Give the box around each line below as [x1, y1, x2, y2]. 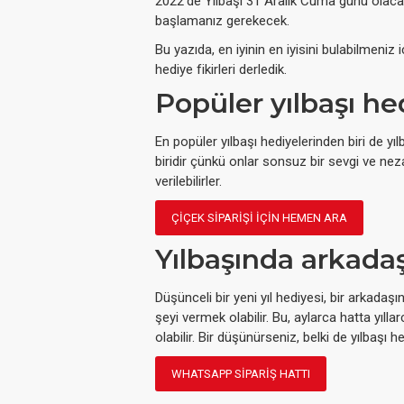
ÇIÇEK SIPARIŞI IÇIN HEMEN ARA [171, 211, 347, 225]
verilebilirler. [155, 173, 222, 190]
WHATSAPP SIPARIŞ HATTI [171, 367, 310, 381]
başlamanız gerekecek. [155, 13, 289, 30]
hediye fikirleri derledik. [155, 61, 287, 78]
